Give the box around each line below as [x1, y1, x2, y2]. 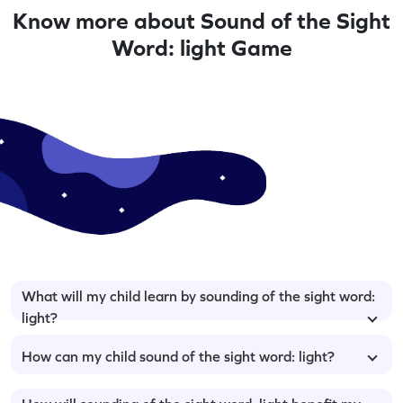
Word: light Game [111, 34, 292, 60]
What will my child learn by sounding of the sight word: [22, 287, 375, 304]
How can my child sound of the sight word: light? [22, 347, 335, 364]
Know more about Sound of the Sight [13, 7, 390, 33]
